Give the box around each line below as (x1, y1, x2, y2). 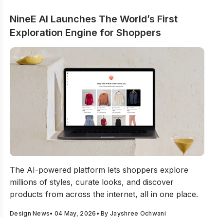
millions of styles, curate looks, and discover (10, 177, 174, 187)
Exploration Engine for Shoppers (10, 27, 161, 38)
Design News (10, 210, 50, 217)
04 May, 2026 (54, 210, 96, 217)
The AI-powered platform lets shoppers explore (10, 165, 188, 175)
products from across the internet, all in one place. (10, 189, 198, 199)
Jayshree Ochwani (110, 210, 166, 217)
